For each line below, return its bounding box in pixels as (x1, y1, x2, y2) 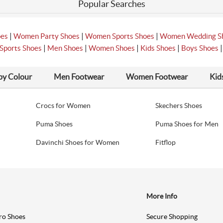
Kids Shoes (140, 44, 176, 53)
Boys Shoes (181, 44, 219, 53)
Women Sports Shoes (85, 32, 154, 41)
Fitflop (155, 138, 176, 147)
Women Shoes (88, 44, 135, 53)
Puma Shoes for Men (155, 120, 219, 128)
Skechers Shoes (155, 102, 203, 110)
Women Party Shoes (13, 32, 80, 41)
